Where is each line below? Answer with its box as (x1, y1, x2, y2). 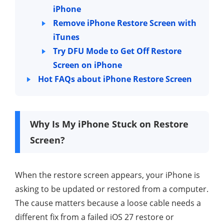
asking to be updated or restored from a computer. (15, 183, 208, 195)
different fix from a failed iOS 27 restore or (15, 211, 174, 223)
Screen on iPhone (53, 59, 122, 71)
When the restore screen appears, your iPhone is (15, 169, 200, 181)
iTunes (53, 31, 79, 43)
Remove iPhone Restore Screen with (53, 17, 196, 29)
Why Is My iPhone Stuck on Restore (30, 118, 188, 130)
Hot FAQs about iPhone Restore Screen (38, 73, 192, 85)
